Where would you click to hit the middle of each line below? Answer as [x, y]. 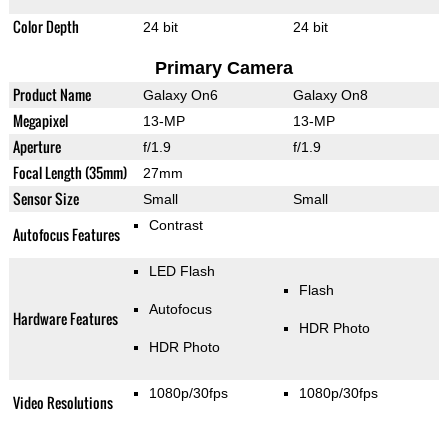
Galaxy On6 [180, 95]
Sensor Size [45, 199]
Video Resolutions [62, 403]
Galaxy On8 [330, 95]
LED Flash [181, 271]
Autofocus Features [66, 235]
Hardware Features [65, 319]
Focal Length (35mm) [69, 173]
